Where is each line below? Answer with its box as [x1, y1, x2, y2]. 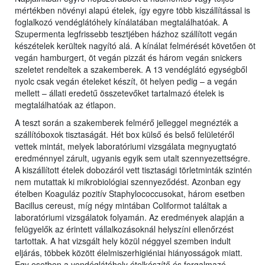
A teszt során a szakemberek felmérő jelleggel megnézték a [15, 117, 238, 129]
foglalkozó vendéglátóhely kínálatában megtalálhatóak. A [15, 16, 228, 28]
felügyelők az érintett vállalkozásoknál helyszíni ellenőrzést [15, 223, 234, 235]
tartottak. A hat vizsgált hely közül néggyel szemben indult [15, 235, 231, 247]
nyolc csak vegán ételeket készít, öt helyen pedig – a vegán [15, 75, 237, 88]
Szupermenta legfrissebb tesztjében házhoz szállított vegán [15, 28, 237, 40]
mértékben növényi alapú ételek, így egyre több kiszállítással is [15, 4, 250, 17]
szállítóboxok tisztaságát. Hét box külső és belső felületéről [15, 128, 234, 141]
